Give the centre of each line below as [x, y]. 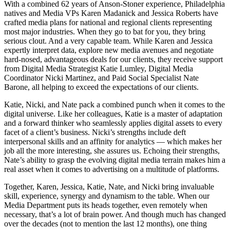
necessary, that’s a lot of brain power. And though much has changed [115, 214]
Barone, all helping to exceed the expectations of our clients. [101, 87]
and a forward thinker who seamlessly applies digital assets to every [113, 123]
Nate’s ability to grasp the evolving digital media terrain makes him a [115, 160]
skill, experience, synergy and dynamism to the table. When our [107, 196]
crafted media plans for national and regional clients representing [108, 22]
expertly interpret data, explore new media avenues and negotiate [109, 50]
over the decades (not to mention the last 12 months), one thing [106, 223]
